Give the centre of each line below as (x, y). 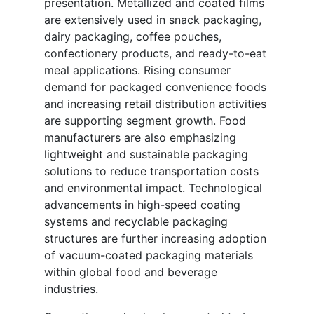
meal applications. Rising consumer (137, 70)
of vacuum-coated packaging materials (149, 255)
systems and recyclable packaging (136, 222)
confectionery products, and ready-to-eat (155, 54)
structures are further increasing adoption (155, 239)
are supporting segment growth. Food (145, 121)
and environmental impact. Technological (153, 188)
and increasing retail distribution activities (155, 104)
